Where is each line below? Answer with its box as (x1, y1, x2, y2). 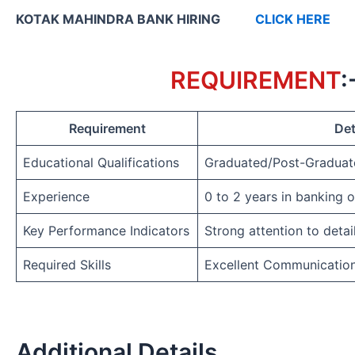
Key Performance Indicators (23, 222, 189, 239)
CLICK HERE (255, 10, 330, 27)
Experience (23, 188, 90, 204)
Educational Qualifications (23, 154, 179, 170)
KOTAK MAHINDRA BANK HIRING (16, 10, 255, 27)
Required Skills (23, 256, 111, 273)
